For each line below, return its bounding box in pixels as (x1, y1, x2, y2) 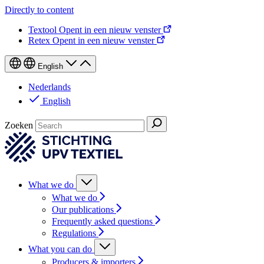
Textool (28, 25, 59, 35)
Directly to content (5, 5, 74, 15)
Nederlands (28, 82, 71, 92)
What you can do (28, 244, 94, 254)
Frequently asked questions (52, 216, 155, 226)
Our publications (52, 204, 116, 214)
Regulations (52, 228, 98, 238)
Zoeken (5, 120, 33, 130)
